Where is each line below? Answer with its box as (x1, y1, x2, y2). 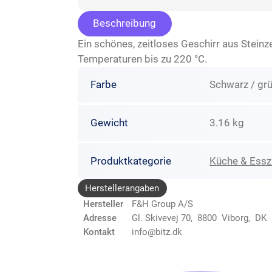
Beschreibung (93, 17, 156, 30)
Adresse (83, 212, 117, 223)
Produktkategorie (90, 155, 171, 168)
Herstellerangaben (85, 182, 160, 194)
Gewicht (90, 117, 128, 129)
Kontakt (83, 226, 115, 237)
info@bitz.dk (132, 226, 182, 237)
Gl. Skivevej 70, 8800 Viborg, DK (132, 212, 267, 223)
